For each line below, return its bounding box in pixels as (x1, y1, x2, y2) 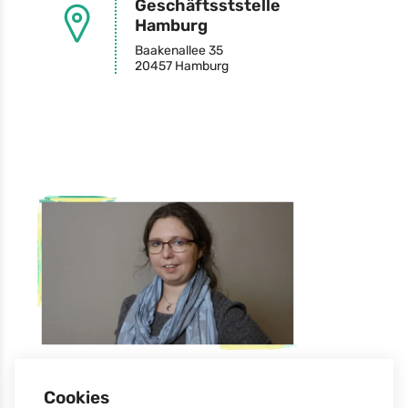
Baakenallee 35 (134, 42, 223, 58)
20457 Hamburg (134, 57, 229, 74)
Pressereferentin (134, 384, 232, 401)
